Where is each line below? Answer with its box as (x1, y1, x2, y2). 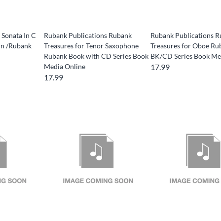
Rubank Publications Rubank (43, 31, 132, 40)
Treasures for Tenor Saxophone (43, 41, 139, 50)
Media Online (43, 62, 85, 71)
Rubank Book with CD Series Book (43, 52, 148, 61)
